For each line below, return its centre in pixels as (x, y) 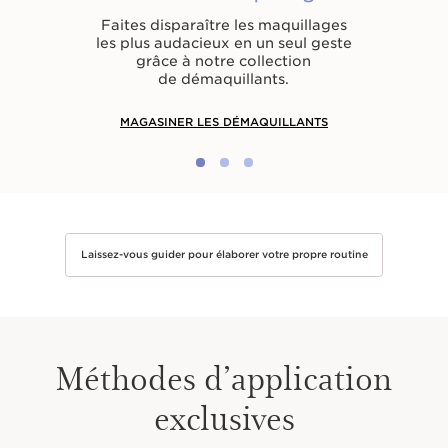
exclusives (224, 416)
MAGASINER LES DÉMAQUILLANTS (224, 121)
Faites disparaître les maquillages (223, 24)
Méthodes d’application (224, 376)
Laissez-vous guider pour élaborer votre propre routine (224, 254)
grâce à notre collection (224, 60)
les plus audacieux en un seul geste (223, 42)
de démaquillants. (224, 78)
